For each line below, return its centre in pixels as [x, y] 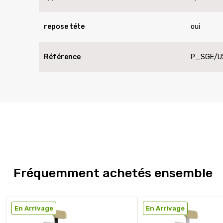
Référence [62, 57]
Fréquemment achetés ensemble [113, 173]
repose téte [64, 27]
